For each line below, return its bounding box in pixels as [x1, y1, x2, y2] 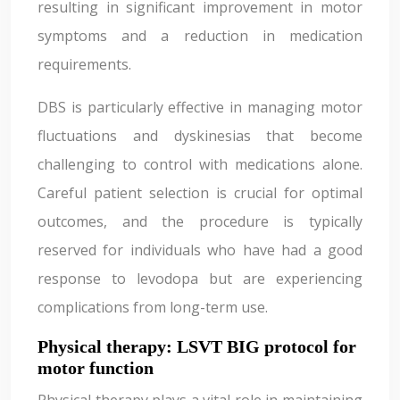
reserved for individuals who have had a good [37, 240, 362, 260]
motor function [37, 358, 154, 378]
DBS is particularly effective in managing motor [37, 97, 362, 117]
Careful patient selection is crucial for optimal [37, 183, 362, 203]
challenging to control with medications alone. [37, 154, 362, 174]
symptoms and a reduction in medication [37, 26, 362, 46]
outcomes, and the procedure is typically [37, 212, 362, 231]
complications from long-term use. [37, 297, 268, 317]
